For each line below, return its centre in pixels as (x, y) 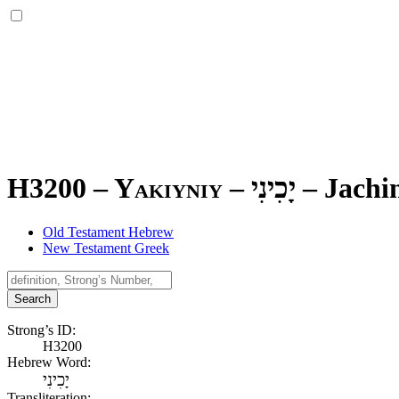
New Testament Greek (106, 248)
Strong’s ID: (41, 330)
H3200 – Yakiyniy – (129, 188)
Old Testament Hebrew (108, 232)
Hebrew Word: (49, 362)
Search (33, 298)
